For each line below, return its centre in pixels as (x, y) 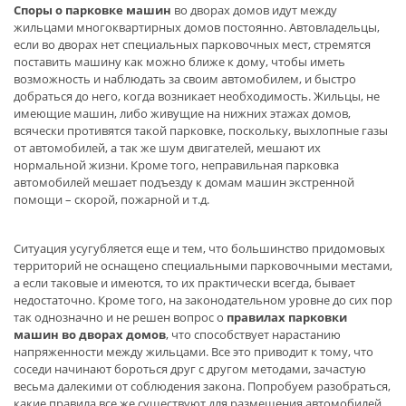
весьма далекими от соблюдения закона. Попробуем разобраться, (202, 386)
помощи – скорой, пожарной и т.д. (113, 200)
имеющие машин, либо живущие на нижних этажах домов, (182, 114)
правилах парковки (287, 317)
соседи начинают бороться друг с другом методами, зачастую (190, 368)
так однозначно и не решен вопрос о (120, 317)
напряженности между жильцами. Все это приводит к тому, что (193, 351)
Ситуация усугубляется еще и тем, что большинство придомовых (199, 248)
